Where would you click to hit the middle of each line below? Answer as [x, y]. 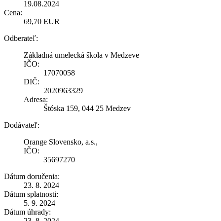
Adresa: [36, 99]
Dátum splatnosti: [31, 194]
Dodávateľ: [22, 125]
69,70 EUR [42, 21]
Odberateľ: [21, 38]
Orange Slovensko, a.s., [61, 142]
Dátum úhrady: [27, 212]
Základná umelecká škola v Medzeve [81, 55]
